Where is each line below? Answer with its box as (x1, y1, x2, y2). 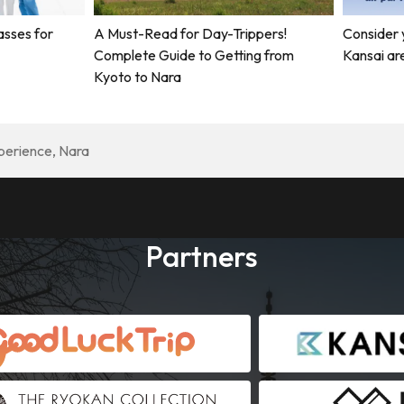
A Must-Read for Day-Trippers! (94, 24, 287, 43)
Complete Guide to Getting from (94, 46, 294, 65)
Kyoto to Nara (94, 68, 181, 87)
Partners (146, 238, 258, 275)
